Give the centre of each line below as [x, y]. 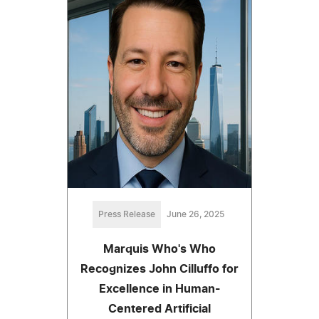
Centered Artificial [159, 309]
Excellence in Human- [159, 289]
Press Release [126, 215]
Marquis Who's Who [159, 250]
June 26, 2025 [195, 215]
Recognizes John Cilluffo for [159, 270]
